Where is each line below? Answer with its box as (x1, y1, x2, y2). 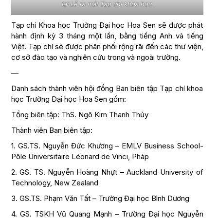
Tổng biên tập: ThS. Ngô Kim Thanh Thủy (11, 110, 148, 120)
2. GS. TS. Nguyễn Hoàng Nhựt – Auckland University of (11, 167, 203, 177)
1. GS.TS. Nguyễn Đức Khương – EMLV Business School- (11, 141, 203, 151)
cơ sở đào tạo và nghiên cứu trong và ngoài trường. (11, 53, 181, 62)
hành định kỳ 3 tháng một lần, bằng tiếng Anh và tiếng (11, 31, 203, 41)
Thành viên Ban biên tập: (11, 126, 92, 135)
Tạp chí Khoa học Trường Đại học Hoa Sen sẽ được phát (11, 20, 203, 30)
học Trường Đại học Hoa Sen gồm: (11, 94, 126, 104)
